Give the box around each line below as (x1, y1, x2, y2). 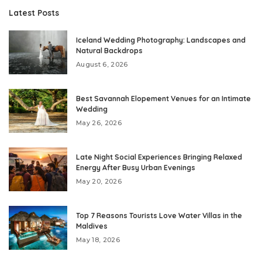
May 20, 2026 (76, 177, 122, 185)
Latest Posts (9, 7, 59, 18)
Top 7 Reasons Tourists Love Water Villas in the (76, 211, 242, 220)
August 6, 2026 (76, 60, 128, 68)
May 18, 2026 (76, 235, 120, 244)
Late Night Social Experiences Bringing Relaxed (76, 152, 242, 161)
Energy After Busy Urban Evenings (76, 163, 195, 172)
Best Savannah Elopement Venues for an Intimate (76, 94, 251, 103)
